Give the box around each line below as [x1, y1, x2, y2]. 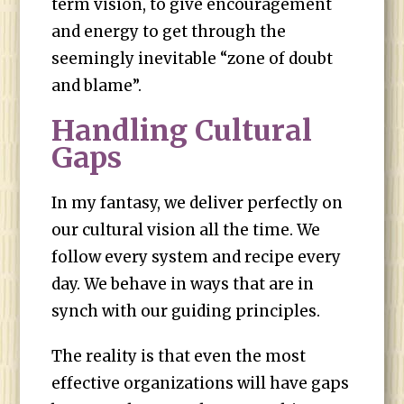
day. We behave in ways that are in [51, 274, 315, 294]
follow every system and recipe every [51, 247, 342, 267]
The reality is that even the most [51, 346, 307, 366]
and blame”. [51, 76, 142, 96]
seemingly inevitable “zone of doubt [51, 49, 334, 69]
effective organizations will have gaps [51, 373, 350, 393]
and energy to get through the [51, 22, 287, 41]
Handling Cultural [51, 113, 313, 149]
